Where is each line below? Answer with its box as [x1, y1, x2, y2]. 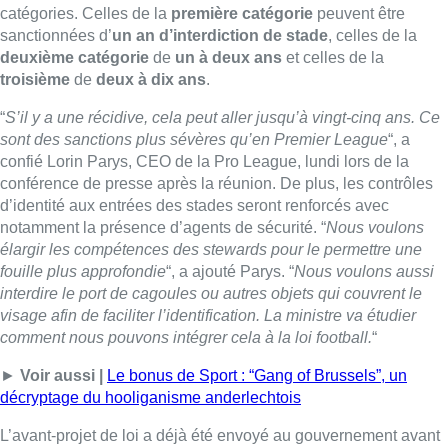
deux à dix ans [92, 70, 206, 88]
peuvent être [313, 4, 405, 22]
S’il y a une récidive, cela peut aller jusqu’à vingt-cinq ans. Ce [5, 108, 440, 126]
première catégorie [171, 4, 313, 22]
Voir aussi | [20, 366, 103, 384]
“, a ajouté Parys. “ [166, 262, 294, 280]
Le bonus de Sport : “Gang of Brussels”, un [107, 366, 407, 384]
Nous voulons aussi [294, 262, 434, 280]
